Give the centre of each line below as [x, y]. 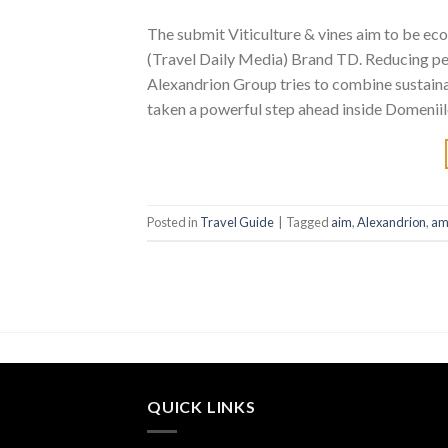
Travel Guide [237, 222]
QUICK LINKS [201, 407]
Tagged [308, 222]
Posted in [173, 222]
